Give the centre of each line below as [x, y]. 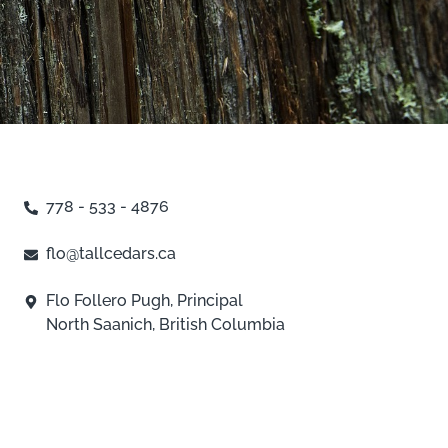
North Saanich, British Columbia [165, 324]
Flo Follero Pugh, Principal [144, 300]
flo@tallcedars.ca [111, 253]
